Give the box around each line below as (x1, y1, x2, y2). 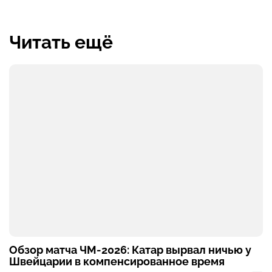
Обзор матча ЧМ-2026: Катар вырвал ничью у (9, 243, 251, 257)
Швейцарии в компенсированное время (9, 255, 225, 268)
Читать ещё (9, 31, 113, 53)
